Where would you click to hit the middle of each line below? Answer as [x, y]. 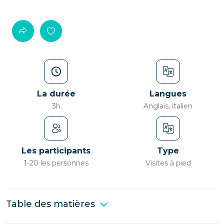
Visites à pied [168, 163]
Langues [168, 94]
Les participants [56, 151]
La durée [56, 94]
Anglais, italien [168, 106]
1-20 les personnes [56, 163]
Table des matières [50, 204]
